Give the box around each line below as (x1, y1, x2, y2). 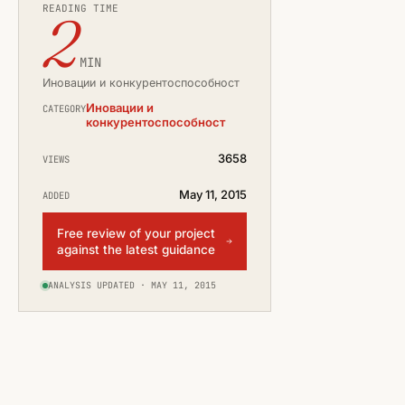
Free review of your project (57, 226, 215, 240)
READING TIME (42, 2, 118, 14)
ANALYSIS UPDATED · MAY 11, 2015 (48, 279, 216, 291)
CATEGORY (42, 102, 86, 115)
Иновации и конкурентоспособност (42, 76, 240, 89)
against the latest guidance (57, 242, 215, 257)
